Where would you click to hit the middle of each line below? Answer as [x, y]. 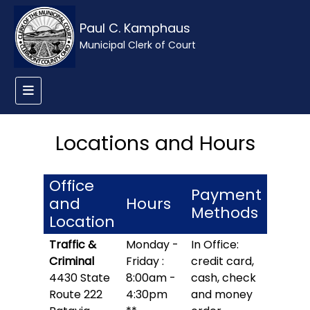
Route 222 [75, 294]
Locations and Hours [155, 143]
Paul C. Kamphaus [135, 28]
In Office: [215, 245]
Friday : [145, 261]
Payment [226, 195]
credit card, [222, 261]
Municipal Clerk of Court [137, 45]
